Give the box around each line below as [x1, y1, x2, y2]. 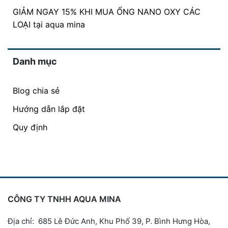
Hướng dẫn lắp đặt [13, 104, 85, 115]
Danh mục [13, 56, 57, 67]
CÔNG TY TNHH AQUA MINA [8, 194, 121, 205]
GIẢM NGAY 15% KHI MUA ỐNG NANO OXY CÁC [13, 7, 201, 17]
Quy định [13, 122, 47, 133]
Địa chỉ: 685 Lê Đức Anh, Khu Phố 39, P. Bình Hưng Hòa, [8, 216, 210, 226]
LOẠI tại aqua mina [13, 19, 85, 30]
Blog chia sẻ [13, 85, 60, 96]
